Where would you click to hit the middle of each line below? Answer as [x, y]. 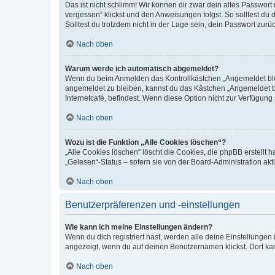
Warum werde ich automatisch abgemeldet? [142, 68]
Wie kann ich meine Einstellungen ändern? [139, 227]
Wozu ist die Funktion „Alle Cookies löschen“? [145, 142]
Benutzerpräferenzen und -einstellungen [153, 204]
